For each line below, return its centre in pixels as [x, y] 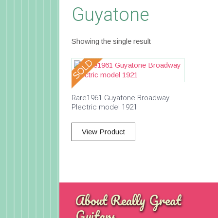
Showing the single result [111, 41]
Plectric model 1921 [104, 107]
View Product [103, 132]
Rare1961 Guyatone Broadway [120, 98]
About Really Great [128, 200]
